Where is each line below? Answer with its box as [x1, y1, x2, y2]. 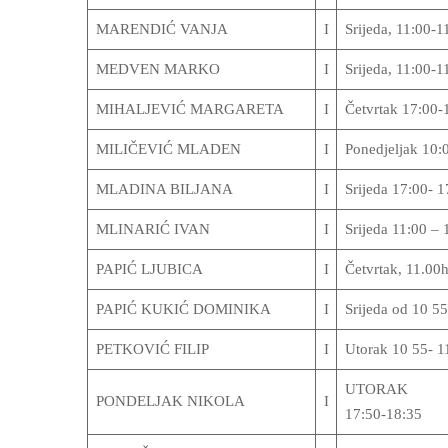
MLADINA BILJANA [95, 181, 233, 197]
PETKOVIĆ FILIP [95, 341, 209, 357]
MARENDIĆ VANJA [95, 21, 228, 37]
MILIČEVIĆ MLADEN [95, 141, 241, 157]
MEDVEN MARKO [95, 61, 220, 77]
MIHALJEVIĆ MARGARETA [95, 101, 284, 117]
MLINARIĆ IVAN [95, 221, 210, 237]
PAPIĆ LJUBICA [95, 261, 203, 277]
